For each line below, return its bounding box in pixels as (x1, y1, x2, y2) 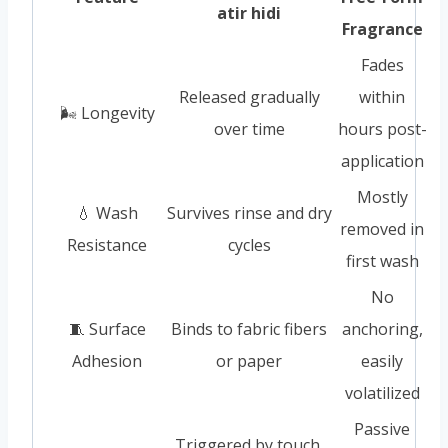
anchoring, (341, 317, 423, 340)
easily (361, 349, 403, 372)
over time (213, 117, 285, 140)
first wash (345, 249, 419, 272)
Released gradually (178, 85, 320, 108)
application (340, 149, 424, 172)
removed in (340, 217, 424, 240)
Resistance (67, 233, 147, 256)
